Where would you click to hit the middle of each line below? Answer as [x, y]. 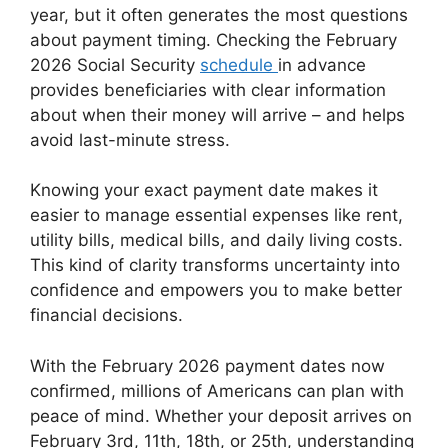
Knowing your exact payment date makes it [204, 190]
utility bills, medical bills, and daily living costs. [216, 240]
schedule [239, 64]
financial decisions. [106, 315]
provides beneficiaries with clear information [208, 89]
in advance [322, 64]
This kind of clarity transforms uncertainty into [215, 265]
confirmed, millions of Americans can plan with [217, 390]
